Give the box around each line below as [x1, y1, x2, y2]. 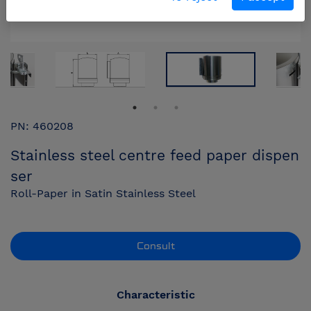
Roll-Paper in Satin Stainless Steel [10, 187, 196, 200]
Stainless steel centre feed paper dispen [10, 146, 299, 164]
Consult [136, 241, 175, 251]
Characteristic [116, 288, 195, 301]
